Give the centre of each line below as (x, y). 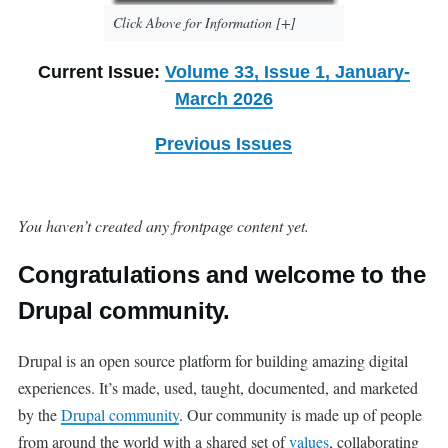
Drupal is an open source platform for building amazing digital (213, 360)
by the (39, 414)
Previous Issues (224, 143)
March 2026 (223, 98)
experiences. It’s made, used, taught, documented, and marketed (218, 387)
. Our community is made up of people (300, 414)
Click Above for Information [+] (203, 22)
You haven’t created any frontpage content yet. (163, 225)
